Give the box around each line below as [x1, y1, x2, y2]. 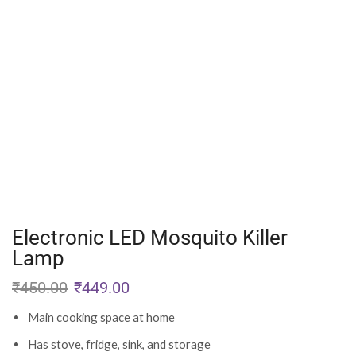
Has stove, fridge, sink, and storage [28, 336, 211, 351]
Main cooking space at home [28, 310, 175, 325]
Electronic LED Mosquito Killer [12, 226, 288, 250]
